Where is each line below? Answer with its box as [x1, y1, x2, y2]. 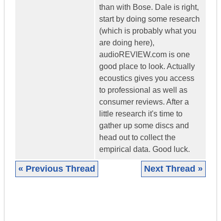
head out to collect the [99, 133, 176, 142]
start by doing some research [99, 15, 200, 24]
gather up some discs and [99, 121, 189, 130]
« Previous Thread [18, 164, 95, 174]
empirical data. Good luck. [99, 145, 190, 154]
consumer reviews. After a [99, 98, 189, 107]
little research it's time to [99, 110, 183, 118]
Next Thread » [144, 164, 203, 174]
